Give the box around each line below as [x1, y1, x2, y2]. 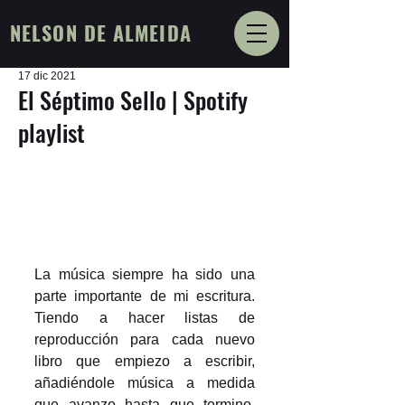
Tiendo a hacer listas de [34, 310, 255, 326]
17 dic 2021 [18, 70, 76, 82]
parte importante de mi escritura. [34, 288, 255, 305]
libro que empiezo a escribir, [34, 353, 255, 370]
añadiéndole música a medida [34, 375, 255, 391]
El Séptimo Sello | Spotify [18, 82, 248, 118]
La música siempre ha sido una [34, 267, 255, 283]
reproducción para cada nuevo [34, 332, 255, 348]
